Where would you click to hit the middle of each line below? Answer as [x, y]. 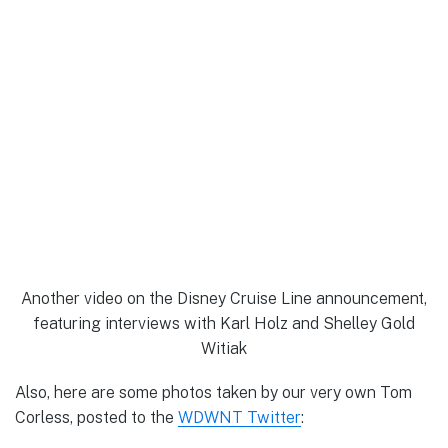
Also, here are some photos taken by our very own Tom [213, 393]
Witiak [224, 349]
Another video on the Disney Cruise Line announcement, [224, 299]
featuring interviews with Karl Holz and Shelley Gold [224, 324]
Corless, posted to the [96, 418]
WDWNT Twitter [239, 418]
